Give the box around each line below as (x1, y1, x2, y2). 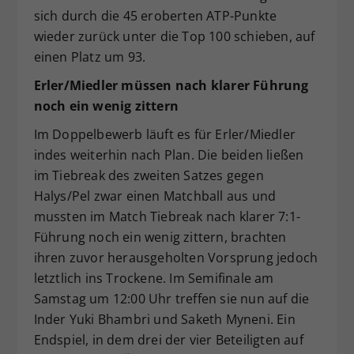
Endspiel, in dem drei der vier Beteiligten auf (33, 331, 303, 349)
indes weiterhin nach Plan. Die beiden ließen (33, 146, 304, 164)
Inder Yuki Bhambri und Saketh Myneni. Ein (33, 311, 296, 329)
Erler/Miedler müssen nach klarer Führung (33, 77, 309, 95)
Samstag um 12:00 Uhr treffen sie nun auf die (33, 290, 310, 308)
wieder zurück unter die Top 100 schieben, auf (33, 28, 315, 46)
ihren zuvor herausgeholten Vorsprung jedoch (33, 249, 318, 267)
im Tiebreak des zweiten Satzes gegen (33, 167, 264, 185)
